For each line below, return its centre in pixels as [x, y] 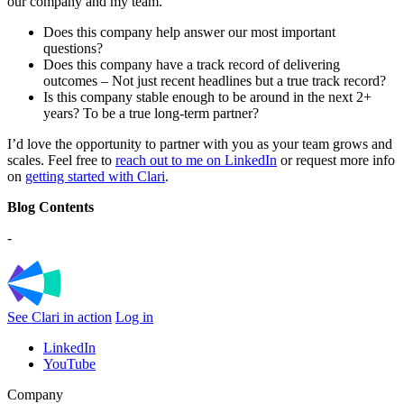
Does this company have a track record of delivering [192, 64]
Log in [134, 317]
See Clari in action [60, 317]
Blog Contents [50, 207]
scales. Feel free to [61, 160]
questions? [75, 48]
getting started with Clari [95, 176]
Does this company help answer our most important [189, 32]
